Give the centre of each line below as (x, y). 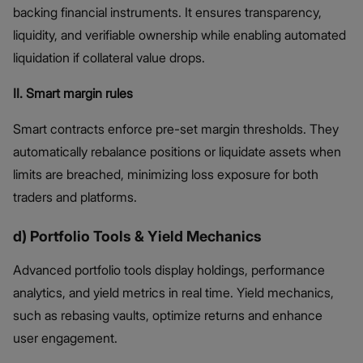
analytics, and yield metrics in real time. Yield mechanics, (173, 293)
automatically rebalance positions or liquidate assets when (177, 152)
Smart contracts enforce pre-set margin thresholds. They (176, 129)
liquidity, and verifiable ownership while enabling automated (179, 35)
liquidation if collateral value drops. (109, 58)
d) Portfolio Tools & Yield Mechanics (137, 237)
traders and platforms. (75, 197)
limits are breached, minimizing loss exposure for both (166, 175)
